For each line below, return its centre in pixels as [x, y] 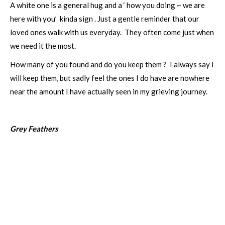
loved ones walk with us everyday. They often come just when [112, 32]
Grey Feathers [34, 129]
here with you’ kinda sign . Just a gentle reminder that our [105, 19]
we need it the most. [43, 46]
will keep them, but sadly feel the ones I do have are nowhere [110, 78]
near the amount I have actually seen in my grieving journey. [109, 91]
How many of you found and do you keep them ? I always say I [112, 64]
